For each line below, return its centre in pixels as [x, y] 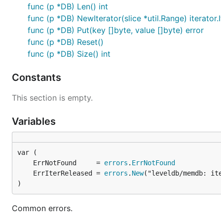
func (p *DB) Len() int [68, 6]
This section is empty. [52, 98]
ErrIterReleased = [69, 173]
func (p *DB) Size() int [69, 54]
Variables [35, 121]
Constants [38, 77]
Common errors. [42, 208]
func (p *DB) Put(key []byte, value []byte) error [116, 30]
